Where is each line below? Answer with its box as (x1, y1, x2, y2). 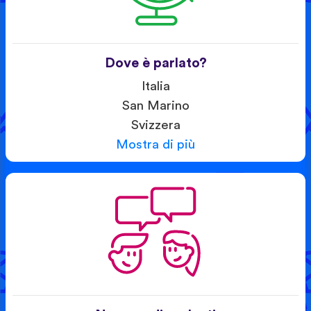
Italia (141, 79, 170, 93)
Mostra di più (116, 137, 195, 151)
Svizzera (131, 118, 180, 132)
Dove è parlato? (104, 56, 207, 70)
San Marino (121, 99, 190, 112)
